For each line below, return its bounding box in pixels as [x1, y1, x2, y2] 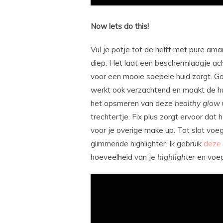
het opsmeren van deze [91, 99, 175, 109]
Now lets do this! [91, 21, 149, 31]
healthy [175, 99, 201, 109]
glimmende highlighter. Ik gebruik [91, 139, 204, 149]
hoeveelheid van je [91, 152, 157, 162]
